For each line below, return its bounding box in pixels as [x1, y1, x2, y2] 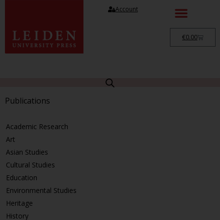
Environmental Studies [6, 185, 77, 195]
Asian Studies [6, 147, 48, 157]
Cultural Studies [6, 160, 55, 169]
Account [115, 5, 138, 13]
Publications [5, 95, 50, 106]
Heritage [6, 198, 33, 208]
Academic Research [6, 121, 68, 131]
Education [6, 172, 37, 182]
